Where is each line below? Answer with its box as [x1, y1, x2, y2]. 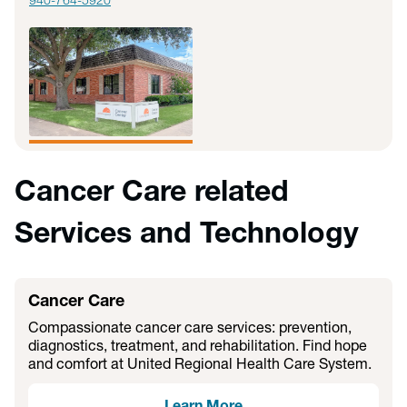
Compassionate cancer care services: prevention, [28, 322, 352, 337]
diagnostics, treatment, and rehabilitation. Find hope [28, 340, 367, 355]
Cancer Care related [15, 179, 289, 209]
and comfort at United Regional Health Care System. [28, 358, 372, 373]
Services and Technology [15, 221, 359, 251]
